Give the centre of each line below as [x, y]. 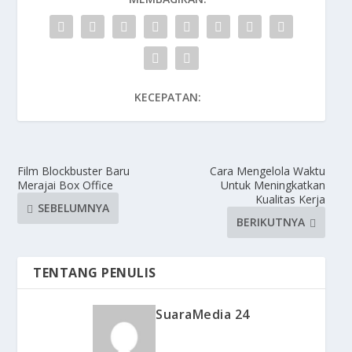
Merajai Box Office [66, 185]
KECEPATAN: [167, 97]
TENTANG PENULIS [95, 272]
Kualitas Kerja [290, 199]
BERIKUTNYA [270, 222]
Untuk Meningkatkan [273, 185]
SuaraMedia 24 [203, 314]
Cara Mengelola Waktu [267, 170]
